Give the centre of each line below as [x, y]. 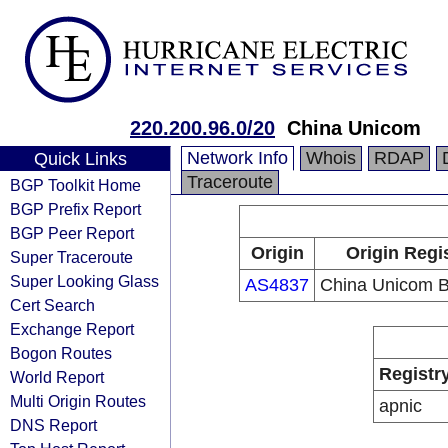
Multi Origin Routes [78, 401]
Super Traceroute [71, 257]
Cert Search [52, 305]
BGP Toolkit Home [75, 185]
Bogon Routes [61, 353]
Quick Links [80, 159]
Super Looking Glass [84, 281]
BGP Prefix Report [75, 209]
